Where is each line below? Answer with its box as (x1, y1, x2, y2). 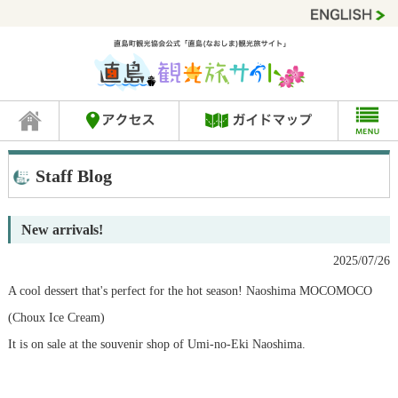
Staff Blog (35, 166, 112, 187)
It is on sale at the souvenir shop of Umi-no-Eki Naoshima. (7, 338, 306, 352)
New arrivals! (20, 222, 103, 238)
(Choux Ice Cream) (7, 311, 105, 325)
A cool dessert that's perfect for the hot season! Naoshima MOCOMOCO (7, 284, 372, 298)
